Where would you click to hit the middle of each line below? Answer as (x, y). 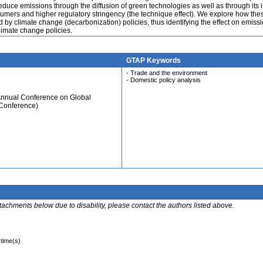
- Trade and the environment (167, 73)
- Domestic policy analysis (163, 80)
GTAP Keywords (154, 60)
